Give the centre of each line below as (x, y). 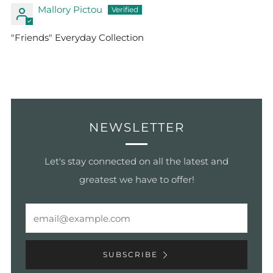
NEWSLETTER (136, 127)
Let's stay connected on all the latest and (136, 161)
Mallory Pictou (70, 9)
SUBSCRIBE (130, 254)
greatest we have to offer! (136, 179)
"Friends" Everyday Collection (77, 37)
